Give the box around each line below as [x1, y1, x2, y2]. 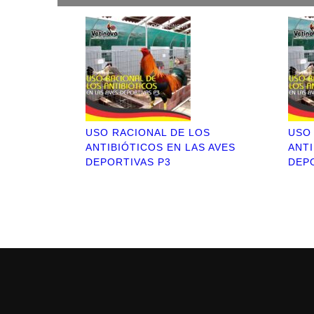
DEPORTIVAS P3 [86, 156, 171, 168]
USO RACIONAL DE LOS [86, 127, 210, 138]
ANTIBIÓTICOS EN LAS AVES [86, 142, 235, 153]
